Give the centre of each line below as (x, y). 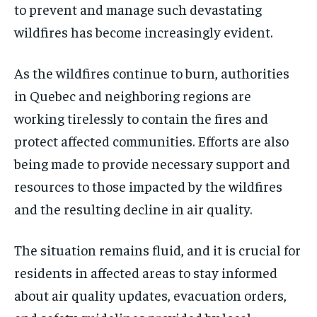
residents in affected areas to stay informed (146, 272)
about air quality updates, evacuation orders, (150, 295)
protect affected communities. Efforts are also (151, 141)
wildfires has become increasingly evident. (143, 32)
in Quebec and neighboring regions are (133, 96)
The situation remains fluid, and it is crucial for (157, 250)
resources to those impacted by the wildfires (148, 186)
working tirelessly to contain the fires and (141, 118)
